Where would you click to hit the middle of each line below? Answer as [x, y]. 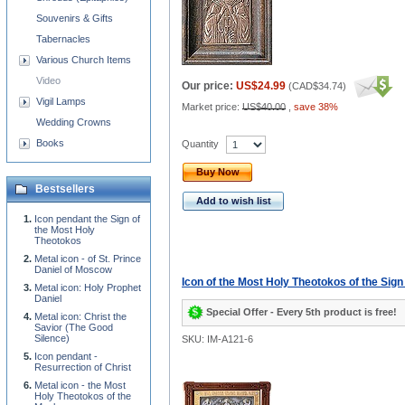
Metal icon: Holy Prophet [88, 287]
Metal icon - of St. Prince [88, 259]
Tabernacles [63, 39]
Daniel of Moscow [73, 269]
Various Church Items [84, 60]
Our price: [207, 86]
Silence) [52, 338]
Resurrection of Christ [83, 367]
